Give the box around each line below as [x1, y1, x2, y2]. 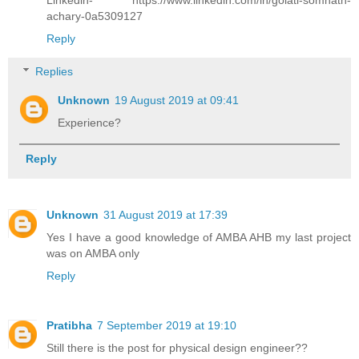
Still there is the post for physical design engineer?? [46, 341, 308, 355]
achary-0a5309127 [46, 9, 143, 22]
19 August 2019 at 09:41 [115, 94, 240, 107]
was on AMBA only [46, 247, 139, 260]
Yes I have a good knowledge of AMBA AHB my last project [46, 231, 351, 244]
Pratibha [46, 319, 92, 333]
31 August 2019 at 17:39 [103, 208, 228, 222]
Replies [35, 65, 74, 79]
